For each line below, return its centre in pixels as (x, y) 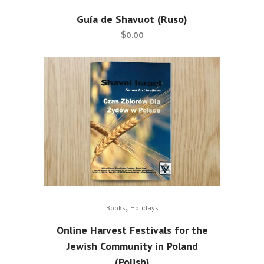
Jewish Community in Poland (132, 246)
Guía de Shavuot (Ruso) (132, 19)
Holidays (144, 208)
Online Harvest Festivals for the (132, 230)
